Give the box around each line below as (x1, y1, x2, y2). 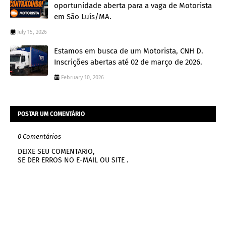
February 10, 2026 (61, 74, 104, 81)
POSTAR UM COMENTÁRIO (18, 110, 85, 118)
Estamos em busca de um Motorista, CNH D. (54, 46, 203, 55)
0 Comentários (18, 132, 61, 140)
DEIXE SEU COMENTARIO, (18, 147, 94, 156)
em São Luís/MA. (54, 12, 111, 21)
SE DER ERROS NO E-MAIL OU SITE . (18, 155, 128, 164)
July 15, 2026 (17, 28, 47, 35)
